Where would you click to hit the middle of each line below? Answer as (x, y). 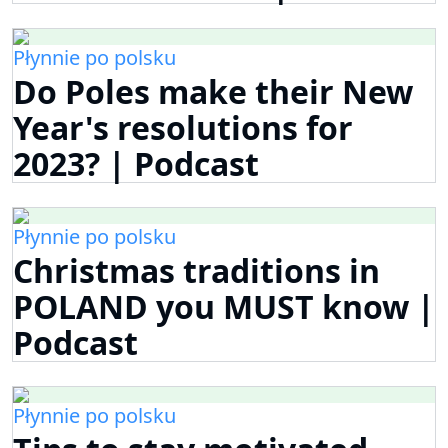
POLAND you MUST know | (224, 307)
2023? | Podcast (136, 164)
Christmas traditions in (196, 271)
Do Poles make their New (213, 92)
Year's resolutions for (183, 128)
